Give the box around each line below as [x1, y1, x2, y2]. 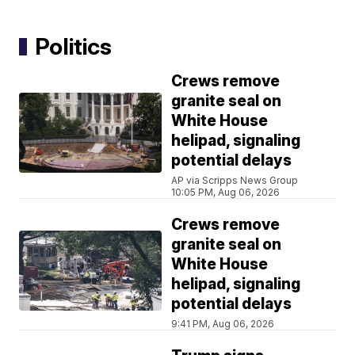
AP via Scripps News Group [171, 174, 299, 186]
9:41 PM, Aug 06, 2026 [171, 317, 275, 330]
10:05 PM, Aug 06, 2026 [171, 185, 281, 198]
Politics [35, 32, 113, 60]
